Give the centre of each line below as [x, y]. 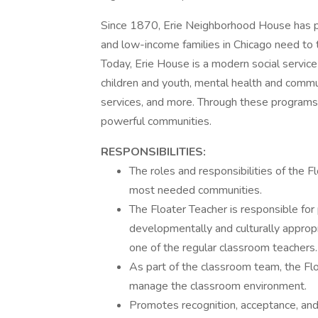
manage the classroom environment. [218, 286]
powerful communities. [156, 121]
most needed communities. [196, 190]
